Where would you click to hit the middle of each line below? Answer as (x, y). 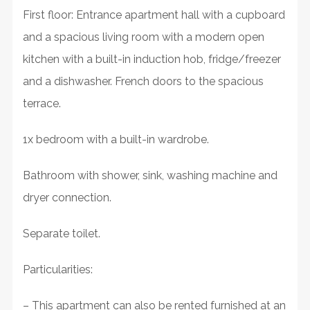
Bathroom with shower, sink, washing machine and (150, 175)
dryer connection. (67, 197)
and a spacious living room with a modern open (143, 37)
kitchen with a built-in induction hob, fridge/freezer (152, 59)
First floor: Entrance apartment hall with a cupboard (154, 15)
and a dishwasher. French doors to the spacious (143, 81)
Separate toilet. (61, 233)
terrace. (42, 103)
